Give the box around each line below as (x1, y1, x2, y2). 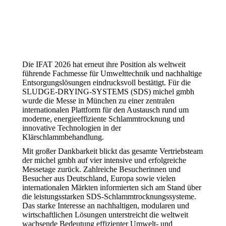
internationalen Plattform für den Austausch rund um (22, 105, 189, 114)
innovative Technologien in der (22, 124, 121, 132)
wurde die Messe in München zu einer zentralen (22, 96, 175, 105)
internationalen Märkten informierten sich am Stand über (22, 183, 201, 192)
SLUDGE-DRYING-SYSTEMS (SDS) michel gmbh (22, 87, 194, 96)
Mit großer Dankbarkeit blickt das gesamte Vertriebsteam (22, 147, 203, 155)
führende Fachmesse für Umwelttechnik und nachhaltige (22, 69, 202, 78)
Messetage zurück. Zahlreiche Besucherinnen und (22, 165, 181, 174)
